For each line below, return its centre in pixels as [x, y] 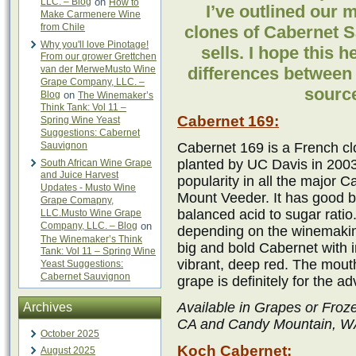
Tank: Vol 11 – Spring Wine [98, 252]
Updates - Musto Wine [88, 188]
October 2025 [70, 334]
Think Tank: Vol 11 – [83, 108]
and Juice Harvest [79, 175]
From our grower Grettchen [99, 57]
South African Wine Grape [96, 163]
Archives [48, 307]
